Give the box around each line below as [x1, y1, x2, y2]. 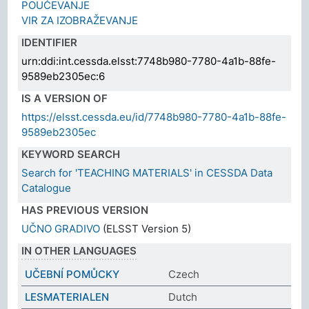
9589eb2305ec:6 [21, 69, 106, 83]
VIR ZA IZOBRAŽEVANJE [21, 13, 139, 27]
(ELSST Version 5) [100, 221, 192, 235]
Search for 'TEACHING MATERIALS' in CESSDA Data [21, 166, 273, 179]
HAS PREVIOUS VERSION [21, 203, 149, 217]
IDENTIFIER [21, 35, 78, 49]
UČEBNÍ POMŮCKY [25, 267, 120, 281]
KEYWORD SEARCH [21, 147, 121, 161]
